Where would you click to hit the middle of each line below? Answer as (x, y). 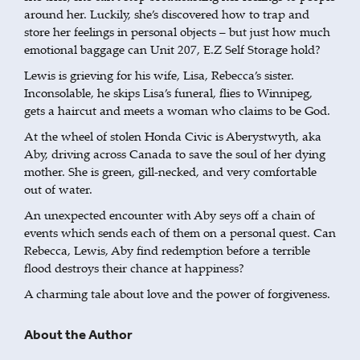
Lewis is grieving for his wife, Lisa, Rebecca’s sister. (159, 74)
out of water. (58, 188)
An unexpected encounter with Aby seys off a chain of (170, 214)
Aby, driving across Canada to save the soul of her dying (175, 153)
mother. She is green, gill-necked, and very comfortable (170, 171)
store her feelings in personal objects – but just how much (177, 31)
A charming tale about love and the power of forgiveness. (177, 293)
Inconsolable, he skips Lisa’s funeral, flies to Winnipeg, (168, 92)
